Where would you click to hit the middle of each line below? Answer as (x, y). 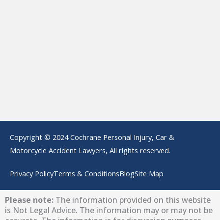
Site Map (149, 174)
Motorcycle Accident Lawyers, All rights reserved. (90, 151)
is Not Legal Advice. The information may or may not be (109, 210)
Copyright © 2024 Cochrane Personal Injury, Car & (92, 137)
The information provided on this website (132, 200)
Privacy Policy (32, 174)
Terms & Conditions (86, 174)
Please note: (29, 200)
